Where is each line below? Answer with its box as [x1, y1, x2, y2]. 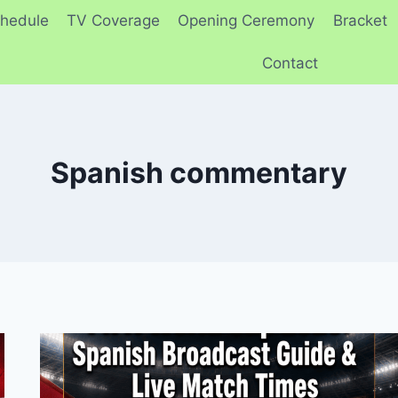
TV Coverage [66, 12, 160, 30]
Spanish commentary [51, 155, 347, 190]
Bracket [332, 12, 387, 30]
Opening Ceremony [178, 12, 315, 30]
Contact [261, 53, 318, 72]
